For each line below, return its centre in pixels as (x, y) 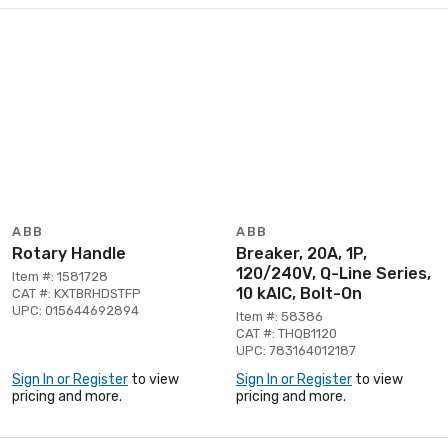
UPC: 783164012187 (296, 350)
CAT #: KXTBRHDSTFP (76, 293)
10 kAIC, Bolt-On (299, 293)
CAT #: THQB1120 (286, 333)
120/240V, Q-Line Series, (333, 273)
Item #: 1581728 (60, 276)
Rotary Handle (69, 253)
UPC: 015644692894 (75, 310)
